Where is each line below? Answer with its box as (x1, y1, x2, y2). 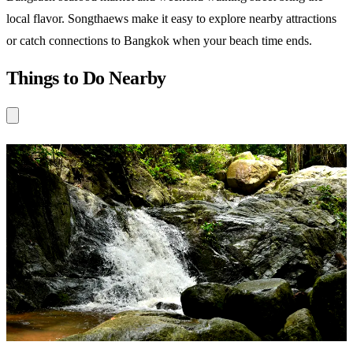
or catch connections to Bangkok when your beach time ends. (6, 33, 312, 47)
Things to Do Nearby (6, 67, 166, 88)
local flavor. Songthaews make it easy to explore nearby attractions (6, 11, 336, 25)
